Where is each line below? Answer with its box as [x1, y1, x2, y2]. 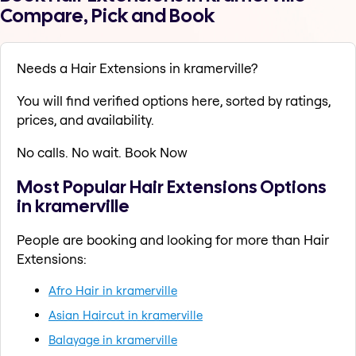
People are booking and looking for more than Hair [17, 230, 329, 248]
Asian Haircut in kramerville [48, 307, 203, 323]
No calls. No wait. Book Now [17, 144, 188, 161]
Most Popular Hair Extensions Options [17, 174, 327, 199]
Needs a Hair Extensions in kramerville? [17, 60, 257, 77]
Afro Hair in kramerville [48, 282, 177, 298]
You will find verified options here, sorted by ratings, [17, 92, 331, 110]
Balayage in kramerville [48, 331, 177, 347]
